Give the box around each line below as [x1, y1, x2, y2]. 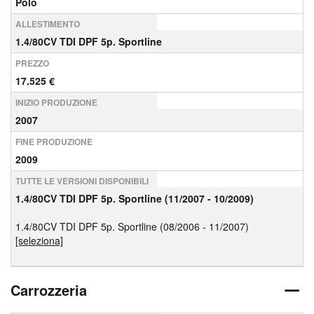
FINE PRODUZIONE [15, 135, 93, 148]
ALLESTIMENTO [15, 18, 80, 30]
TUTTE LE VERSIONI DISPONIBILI [15, 175, 149, 187]
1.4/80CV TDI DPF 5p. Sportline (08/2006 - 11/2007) [15, 219, 249, 233]
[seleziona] [15, 233, 63, 247]
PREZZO [15, 57, 49, 69]
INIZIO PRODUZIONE [15, 96, 97, 109]
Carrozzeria [11, 280, 87, 300]
